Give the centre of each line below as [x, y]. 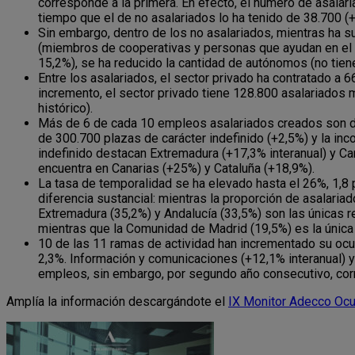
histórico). [65, 108]
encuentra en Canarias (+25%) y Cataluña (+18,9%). [176, 168]
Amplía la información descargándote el [117, 301]
